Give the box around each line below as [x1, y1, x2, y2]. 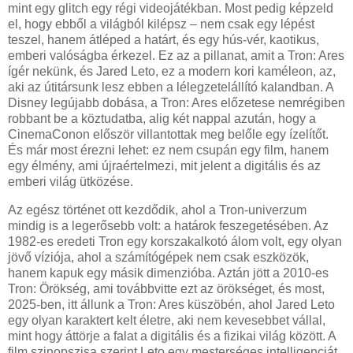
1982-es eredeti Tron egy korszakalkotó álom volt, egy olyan [8, 234, 342, 248]
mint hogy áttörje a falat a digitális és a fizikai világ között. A [8, 329, 336, 343]
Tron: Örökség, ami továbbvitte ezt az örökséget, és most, [8, 281, 325, 295]
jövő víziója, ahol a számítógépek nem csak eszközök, [8, 250, 309, 264]
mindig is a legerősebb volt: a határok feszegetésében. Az [8, 218, 329, 232]
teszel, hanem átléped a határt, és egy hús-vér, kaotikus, [8, 32, 319, 46]
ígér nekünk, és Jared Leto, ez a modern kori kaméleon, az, [8, 64, 336, 78]
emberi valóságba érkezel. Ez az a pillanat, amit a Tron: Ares [8, 48, 344, 62]
